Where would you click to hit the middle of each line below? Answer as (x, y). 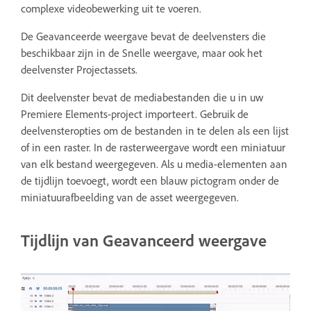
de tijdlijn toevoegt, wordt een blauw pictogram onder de (150, 180)
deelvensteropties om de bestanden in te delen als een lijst (155, 130)
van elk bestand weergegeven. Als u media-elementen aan (154, 163)
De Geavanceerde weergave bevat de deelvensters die (143, 36)
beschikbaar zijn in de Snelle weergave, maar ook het (142, 52)
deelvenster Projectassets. (79, 69)
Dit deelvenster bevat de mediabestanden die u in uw (142, 97)
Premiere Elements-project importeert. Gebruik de (135, 114)
